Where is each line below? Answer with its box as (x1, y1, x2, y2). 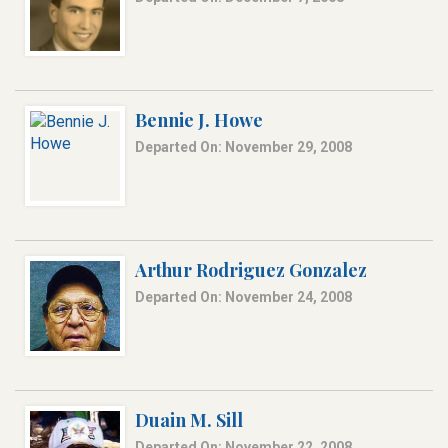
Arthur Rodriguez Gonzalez (135, 258, 367, 283)
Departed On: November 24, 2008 (135, 289, 352, 306)
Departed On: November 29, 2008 (135, 139, 352, 156)
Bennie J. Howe (135, 108, 263, 133)
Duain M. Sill (135, 408, 243, 433)
